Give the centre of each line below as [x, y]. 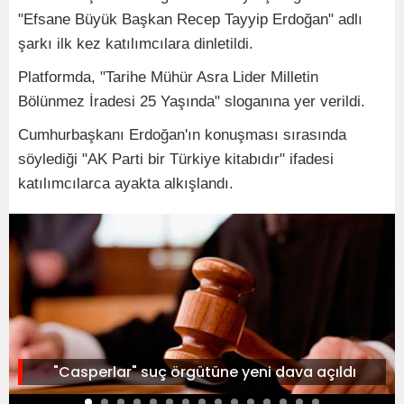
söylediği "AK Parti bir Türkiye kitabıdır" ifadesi [176, 160]
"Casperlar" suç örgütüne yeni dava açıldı [204, 372]
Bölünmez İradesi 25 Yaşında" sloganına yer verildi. [192, 102]
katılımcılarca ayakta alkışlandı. [126, 184]
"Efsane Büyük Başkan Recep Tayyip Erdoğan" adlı [190, 20]
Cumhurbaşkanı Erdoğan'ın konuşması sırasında [182, 135]
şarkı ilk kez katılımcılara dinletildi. [136, 44]
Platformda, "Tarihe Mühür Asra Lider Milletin [168, 78]
